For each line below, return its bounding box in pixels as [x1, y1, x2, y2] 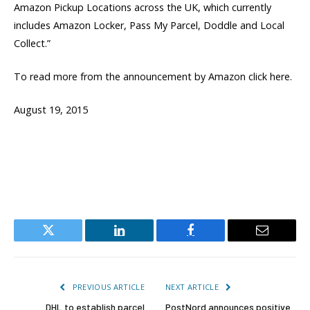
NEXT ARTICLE [165, 281, 221, 292]
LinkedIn [118, 234, 164, 247]
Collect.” [14, 36, 51, 50]
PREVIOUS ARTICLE [70, 281, 145, 292]
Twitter [47, 234, 83, 247]
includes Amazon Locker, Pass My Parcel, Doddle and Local [14, 18, 284, 32]
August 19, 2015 [14, 102, 88, 116]
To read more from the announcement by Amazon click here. [14, 69, 292, 83]
